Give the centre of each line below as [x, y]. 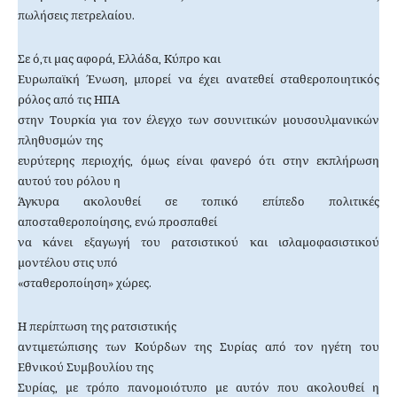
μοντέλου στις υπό [68, 263]
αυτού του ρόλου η [69, 182]
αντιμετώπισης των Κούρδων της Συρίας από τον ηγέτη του [198, 347]
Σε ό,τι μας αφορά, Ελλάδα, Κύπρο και [119, 59]
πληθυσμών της [60, 141]
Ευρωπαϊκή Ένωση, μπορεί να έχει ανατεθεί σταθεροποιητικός [198, 80]
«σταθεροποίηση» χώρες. [85, 284]
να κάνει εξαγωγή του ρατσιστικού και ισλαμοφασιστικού [198, 243]
